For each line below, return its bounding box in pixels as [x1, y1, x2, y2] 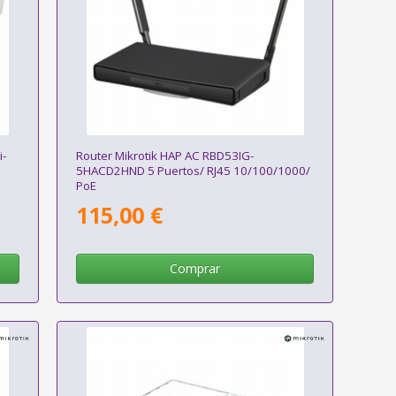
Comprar [170, 259, 221, 277]
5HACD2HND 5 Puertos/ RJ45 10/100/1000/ [75, 162, 310, 179]
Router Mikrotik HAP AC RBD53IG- [75, 147, 254, 164]
